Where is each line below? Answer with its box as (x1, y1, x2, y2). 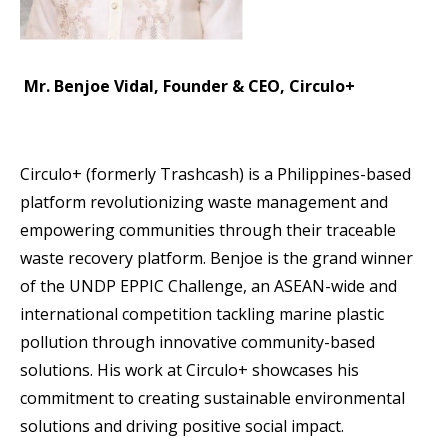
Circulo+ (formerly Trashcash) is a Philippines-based (20, 163, 411, 186)
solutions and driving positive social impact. (20, 415, 344, 438)
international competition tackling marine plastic (20, 303, 384, 326)
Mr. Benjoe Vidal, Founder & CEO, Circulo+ (24, 75, 355, 98)
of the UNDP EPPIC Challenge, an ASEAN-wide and (20, 275, 397, 298)
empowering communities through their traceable (20, 219, 396, 242)
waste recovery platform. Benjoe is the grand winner (20, 247, 413, 270)
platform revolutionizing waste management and (20, 191, 388, 214)
